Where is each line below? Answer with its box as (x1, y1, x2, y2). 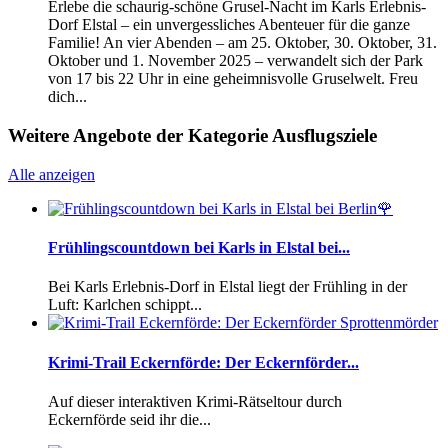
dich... (48, 88, 87, 106)
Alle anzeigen (8, 165, 95, 183)
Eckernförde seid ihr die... (48, 410, 211, 428)
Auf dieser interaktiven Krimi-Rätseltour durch (48, 392, 342, 410)
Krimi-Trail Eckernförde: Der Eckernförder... (48, 353, 359, 371)
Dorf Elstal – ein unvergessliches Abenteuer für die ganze (48, 16, 410, 34)
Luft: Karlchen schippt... (48, 296, 202, 314)
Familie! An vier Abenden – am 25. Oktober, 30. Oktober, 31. (48, 34, 437, 52)
